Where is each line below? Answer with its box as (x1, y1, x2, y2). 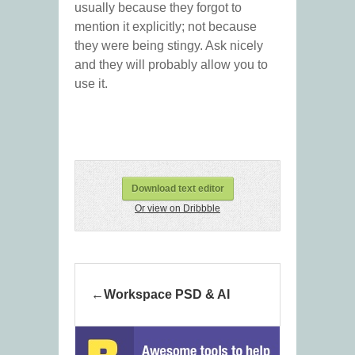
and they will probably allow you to (74, 58, 268, 72)
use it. (74, 77, 108, 91)
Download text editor (131, 183, 224, 195)
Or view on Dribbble (135, 203, 220, 215)
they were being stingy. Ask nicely (74, 39, 263, 53)
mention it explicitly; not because (74, 20, 257, 34)
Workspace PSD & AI (104, 288, 230, 302)
